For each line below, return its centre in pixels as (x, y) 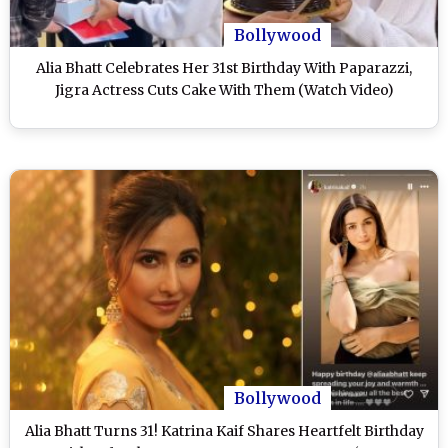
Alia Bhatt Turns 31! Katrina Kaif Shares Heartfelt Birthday (224, 431)
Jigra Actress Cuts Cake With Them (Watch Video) (224, 89)
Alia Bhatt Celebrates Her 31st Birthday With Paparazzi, (224, 67)
